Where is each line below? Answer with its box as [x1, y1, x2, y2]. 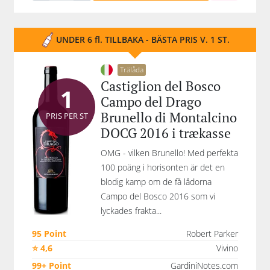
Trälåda [120, 64, 143, 75]
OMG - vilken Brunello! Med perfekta [101, 147, 238, 159]
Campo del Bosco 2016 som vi [101, 190, 215, 202]
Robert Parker [186, 228, 238, 239]
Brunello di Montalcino [101, 108, 237, 126]
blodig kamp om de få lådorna [101, 176, 212, 187]
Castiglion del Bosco [101, 77, 221, 95]
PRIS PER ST [45, 110, 88, 121]
